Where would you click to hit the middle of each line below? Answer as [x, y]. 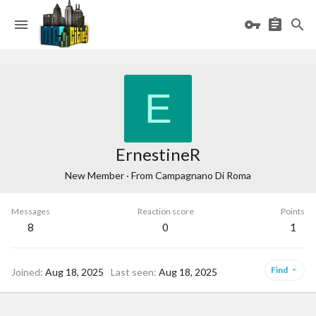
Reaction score [165, 211]
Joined [26, 272]
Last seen [132, 272]
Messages [31, 211]
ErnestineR [158, 154]
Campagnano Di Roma [203, 175]
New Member [95, 175]
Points [293, 211]
